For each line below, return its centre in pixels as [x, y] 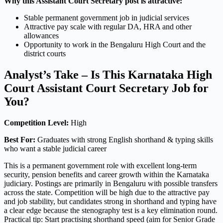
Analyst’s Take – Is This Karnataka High [108, 74]
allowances [41, 36]
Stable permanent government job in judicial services [107, 18]
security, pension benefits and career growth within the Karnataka [107, 174]
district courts [45, 54]
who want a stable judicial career [55, 148]
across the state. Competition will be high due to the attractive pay [107, 192]
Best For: [20, 139]
